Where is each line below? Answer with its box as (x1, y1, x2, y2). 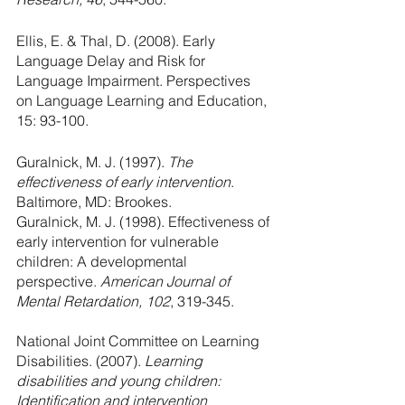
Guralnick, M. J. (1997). (16, 153, 168, 172)
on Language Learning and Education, (16, 91, 270, 110)
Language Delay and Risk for (16, 52, 209, 71)
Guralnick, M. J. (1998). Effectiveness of (16, 212, 273, 231)
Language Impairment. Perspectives (16, 71, 254, 90)
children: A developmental (16, 252, 191, 271)
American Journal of (100, 272, 233, 291)
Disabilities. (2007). (16, 352, 145, 371)
